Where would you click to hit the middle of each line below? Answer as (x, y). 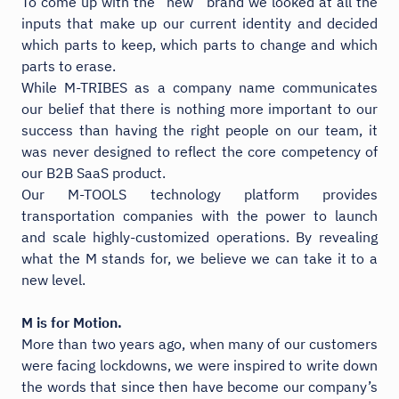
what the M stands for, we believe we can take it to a (199, 258)
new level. (53, 279)
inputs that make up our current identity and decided (199, 23)
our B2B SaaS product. (94, 172)
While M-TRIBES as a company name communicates (199, 87)
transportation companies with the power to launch (199, 215)
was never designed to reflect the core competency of (199, 151)
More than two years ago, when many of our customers (199, 343)
